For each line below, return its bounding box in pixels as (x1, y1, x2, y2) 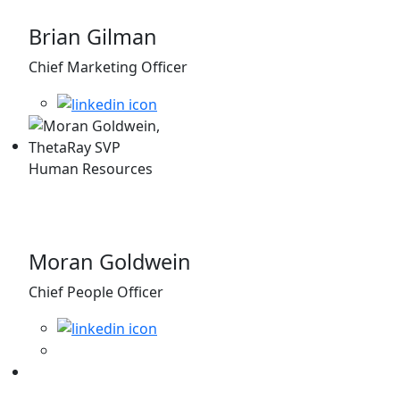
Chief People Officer (29, 281, 163, 302)
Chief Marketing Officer (29, 56, 187, 77)
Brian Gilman (29, 21, 157, 51)
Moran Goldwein (29, 246, 191, 276)
